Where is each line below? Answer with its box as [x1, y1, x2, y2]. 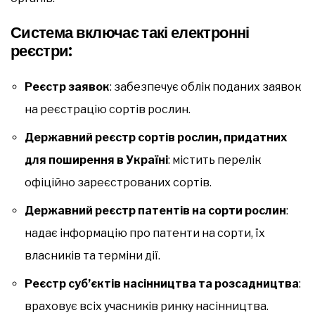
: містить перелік [168, 153, 261, 167]
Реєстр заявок [25, 79, 110, 94]
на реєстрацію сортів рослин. [25, 102, 191, 116]
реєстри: [11, 39, 72, 62]
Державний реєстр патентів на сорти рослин [25, 203, 286, 217]
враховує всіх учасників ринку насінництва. [25, 299, 269, 313]
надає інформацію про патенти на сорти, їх [25, 226, 265, 240]
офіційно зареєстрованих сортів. [25, 175, 212, 189]
